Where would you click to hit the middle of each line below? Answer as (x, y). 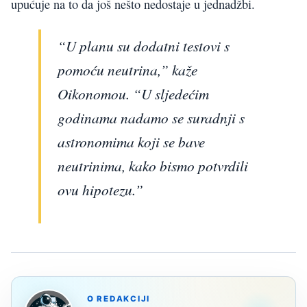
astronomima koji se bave (131, 142)
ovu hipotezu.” (100, 190)
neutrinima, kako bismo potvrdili (153, 166)
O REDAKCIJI (119, 299)
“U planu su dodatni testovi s (144, 46)
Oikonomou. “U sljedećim (133, 94)
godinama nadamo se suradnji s (151, 118)
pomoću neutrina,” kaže (127, 70)
